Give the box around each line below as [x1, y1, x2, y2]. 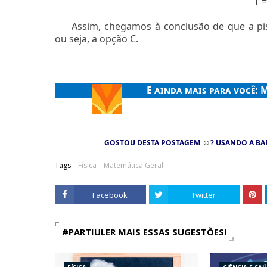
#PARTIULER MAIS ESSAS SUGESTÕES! [62, 226, 226, 238]
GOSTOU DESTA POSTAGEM [104, 138, 203, 148]
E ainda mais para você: [147, 83, 261, 97]
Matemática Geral [104, 160, 163, 171]
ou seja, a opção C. [55, 32, 138, 45]
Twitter [191, 190, 216, 201]
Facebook [92, 190, 128, 201]
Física [78, 160, 97, 171]
